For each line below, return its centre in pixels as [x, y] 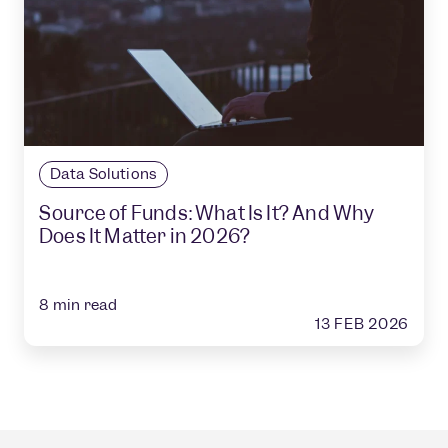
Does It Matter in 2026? [145, 237]
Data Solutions [103, 174]
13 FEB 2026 [362, 324]
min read [85, 305]
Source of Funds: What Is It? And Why [207, 214]
